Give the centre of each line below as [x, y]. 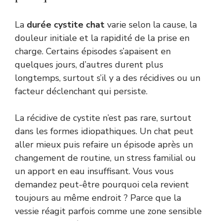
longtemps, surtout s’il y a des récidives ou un [108, 78]
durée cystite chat [66, 24]
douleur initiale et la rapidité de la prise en [102, 38]
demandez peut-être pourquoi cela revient [102, 184]
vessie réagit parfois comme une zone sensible [108, 211]
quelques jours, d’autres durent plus [89, 64]
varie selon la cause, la [151, 24]
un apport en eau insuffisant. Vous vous [94, 171]
